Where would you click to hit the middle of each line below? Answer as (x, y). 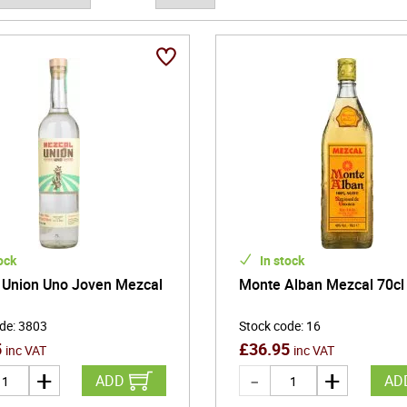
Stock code (270, 326)
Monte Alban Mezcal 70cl (322, 284)
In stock (281, 260)
